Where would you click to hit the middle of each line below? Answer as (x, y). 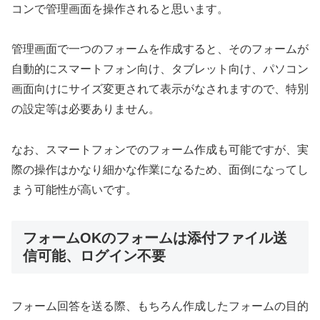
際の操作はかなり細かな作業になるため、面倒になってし (160, 170)
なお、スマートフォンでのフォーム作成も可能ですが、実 (160, 150)
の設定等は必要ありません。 (86, 109)
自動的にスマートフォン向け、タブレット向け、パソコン (160, 69)
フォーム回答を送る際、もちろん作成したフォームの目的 (160, 306)
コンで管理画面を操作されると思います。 (120, 9)
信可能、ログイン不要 (94, 256)
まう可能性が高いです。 (74, 190)
